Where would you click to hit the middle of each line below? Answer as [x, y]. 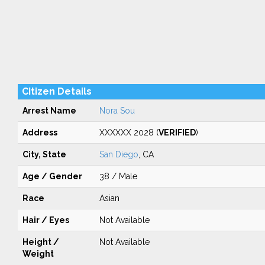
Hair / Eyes [46, 220]
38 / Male [118, 176]
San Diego [119, 154]
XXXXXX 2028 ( [129, 132]
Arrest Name [49, 111]
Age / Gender [52, 176]
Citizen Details [56, 91]
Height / [41, 242]
